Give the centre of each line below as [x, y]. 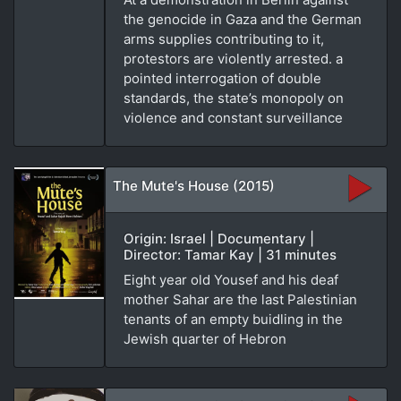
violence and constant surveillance [233, 117]
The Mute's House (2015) [194, 185]
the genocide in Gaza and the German [243, 19]
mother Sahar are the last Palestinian [240, 299]
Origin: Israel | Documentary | [219, 238]
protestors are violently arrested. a [233, 58]
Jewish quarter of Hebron [205, 338]
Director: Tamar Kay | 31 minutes [230, 254]
